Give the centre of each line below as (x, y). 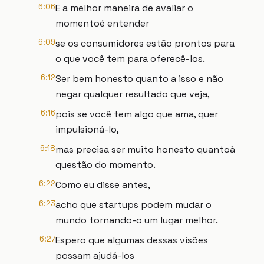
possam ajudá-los (95, 255)
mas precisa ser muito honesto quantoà (145, 149)
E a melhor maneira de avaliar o (124, 8)
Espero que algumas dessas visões (132, 240)
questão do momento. (105, 165)
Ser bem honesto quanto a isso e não (139, 79)
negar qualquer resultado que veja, (133, 94)
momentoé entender (102, 23)
